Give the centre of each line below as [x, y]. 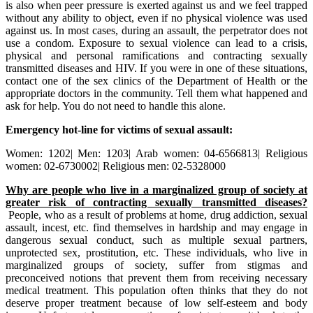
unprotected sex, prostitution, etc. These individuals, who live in [156, 253]
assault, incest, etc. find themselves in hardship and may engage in [156, 228]
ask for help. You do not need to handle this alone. [116, 106]
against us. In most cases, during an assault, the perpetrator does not [156, 31]
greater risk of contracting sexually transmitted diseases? [156, 203]
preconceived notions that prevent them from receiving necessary [156, 278]
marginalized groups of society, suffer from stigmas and [156, 265]
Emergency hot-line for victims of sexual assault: [119, 130]
